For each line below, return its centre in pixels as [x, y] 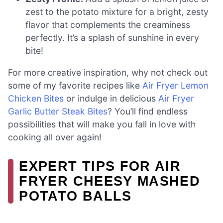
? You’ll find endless [148, 111]
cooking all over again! [55, 137]
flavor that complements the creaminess [108, 24]
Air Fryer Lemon [175, 85]
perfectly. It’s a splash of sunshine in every [112, 37]
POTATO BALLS [75, 196]
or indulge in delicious [111, 98]
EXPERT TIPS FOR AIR [100, 166]
